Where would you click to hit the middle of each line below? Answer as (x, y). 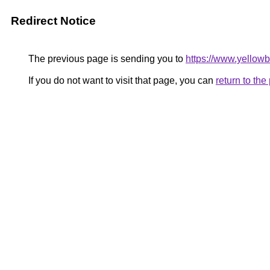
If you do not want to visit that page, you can (121, 80)
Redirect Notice (53, 21)
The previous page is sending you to (106, 59)
